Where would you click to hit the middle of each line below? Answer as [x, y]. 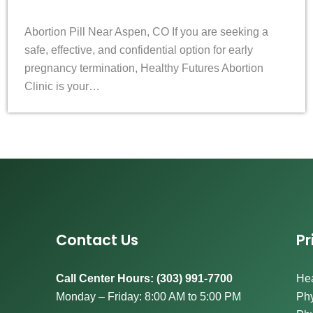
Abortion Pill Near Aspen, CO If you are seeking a [147, 31]
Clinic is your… [63, 86]
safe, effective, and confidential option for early [139, 50]
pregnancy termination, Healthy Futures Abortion [144, 68]
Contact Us [97, 240]
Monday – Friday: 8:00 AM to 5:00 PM [149, 296]
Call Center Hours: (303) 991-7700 [145, 278]
